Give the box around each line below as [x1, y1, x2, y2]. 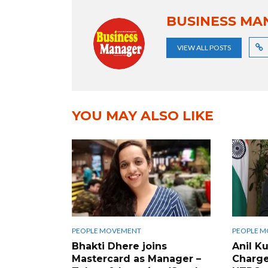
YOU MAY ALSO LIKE [72, 107, 214, 124]
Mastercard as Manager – [72, 253, 201, 265]
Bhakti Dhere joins [72, 240, 167, 252]
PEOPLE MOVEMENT [72, 226, 141, 236]
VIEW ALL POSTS [177, 42, 231, 52]
